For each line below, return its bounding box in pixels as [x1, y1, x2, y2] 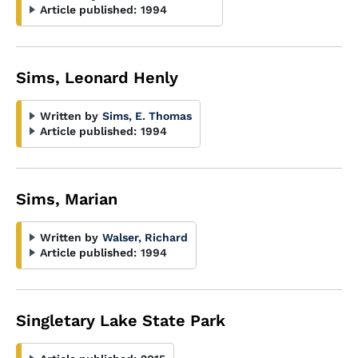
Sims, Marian [16, 189, 117, 209]
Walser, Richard [102, 231, 188, 244]
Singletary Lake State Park [16, 311, 225, 330]
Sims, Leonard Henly [16, 68, 178, 87]
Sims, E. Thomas [102, 109, 192, 122]
